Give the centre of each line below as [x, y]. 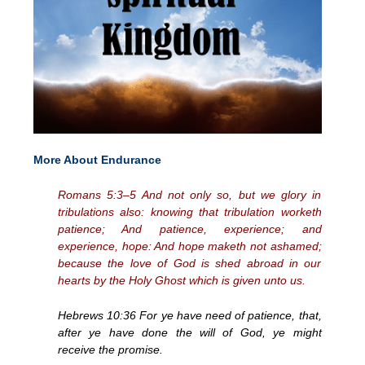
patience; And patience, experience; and [190, 229]
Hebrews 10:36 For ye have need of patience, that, [190, 315]
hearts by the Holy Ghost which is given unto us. [182, 280]
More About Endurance [97, 159]
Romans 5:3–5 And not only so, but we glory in [190, 194]
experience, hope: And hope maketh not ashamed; [190, 246]
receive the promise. [110, 349]
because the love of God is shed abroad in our [190, 263]
